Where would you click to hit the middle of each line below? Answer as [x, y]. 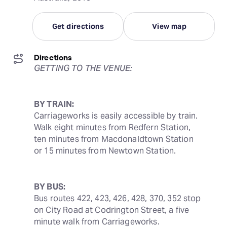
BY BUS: [50, 187]
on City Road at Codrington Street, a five [112, 210]
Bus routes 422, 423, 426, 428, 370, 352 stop [118, 199]
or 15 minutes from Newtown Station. [105, 151]
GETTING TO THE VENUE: [83, 68]
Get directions [78, 27]
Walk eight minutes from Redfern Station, [112, 128]
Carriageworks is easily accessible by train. [116, 116]
